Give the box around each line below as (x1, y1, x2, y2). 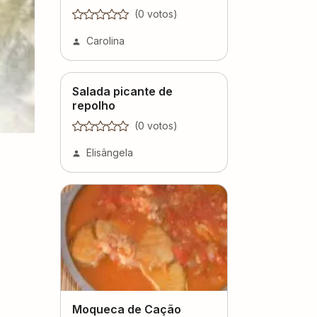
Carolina (86, 34, 125, 47)
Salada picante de (72, 83, 173, 98)
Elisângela (86, 146, 133, 158)
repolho (72, 98, 115, 113)
